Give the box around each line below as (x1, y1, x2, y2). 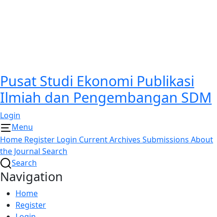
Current (79, 134, 109, 145)
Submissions (142, 134, 191, 145)
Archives (109, 134, 142, 145)
